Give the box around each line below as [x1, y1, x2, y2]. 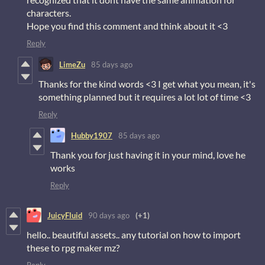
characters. [27, 7, 71, 19]
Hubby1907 [71, 130, 112, 140]
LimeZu [59, 59, 85, 69]
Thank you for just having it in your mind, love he [50, 149, 245, 161]
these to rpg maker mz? [27, 242, 119, 254]
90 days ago [88, 210, 130, 220]
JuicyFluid [47, 210, 82, 220]
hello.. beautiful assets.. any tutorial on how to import [27, 229, 241, 241]
